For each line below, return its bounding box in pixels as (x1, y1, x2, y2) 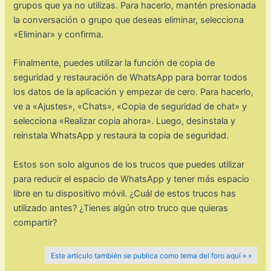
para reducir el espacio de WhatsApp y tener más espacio (13, 173, 250, 184)
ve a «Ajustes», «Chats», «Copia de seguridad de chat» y (13, 101, 247, 113)
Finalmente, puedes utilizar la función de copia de (13, 57, 215, 69)
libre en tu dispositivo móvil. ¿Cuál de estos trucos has (13, 188, 237, 199)
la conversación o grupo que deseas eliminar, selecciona (13, 14, 244, 25)
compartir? (13, 217, 57, 228)
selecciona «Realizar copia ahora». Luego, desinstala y (13, 116, 236, 127)
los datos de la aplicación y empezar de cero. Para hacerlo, (13, 87, 254, 98)
